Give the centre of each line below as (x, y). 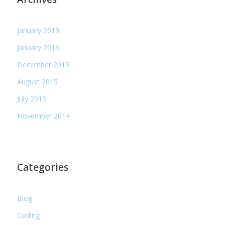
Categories (43, 167)
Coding (29, 215)
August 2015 (38, 82)
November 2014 (44, 116)
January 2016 (38, 47)
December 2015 (43, 65)
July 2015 (32, 99)
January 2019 (38, 30)
